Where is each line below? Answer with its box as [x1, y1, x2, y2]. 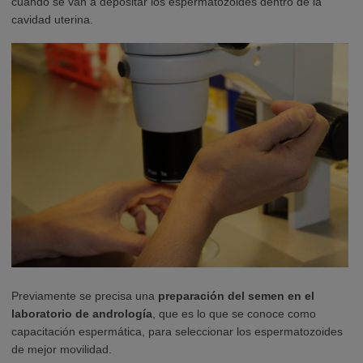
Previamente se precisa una [11, 288, 158, 302]
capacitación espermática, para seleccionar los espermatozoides [11, 324, 343, 338]
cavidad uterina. [11, 12, 93, 26]
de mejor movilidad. [11, 342, 112, 356]
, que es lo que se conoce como [152, 306, 316, 320]
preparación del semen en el [158, 288, 314, 302]
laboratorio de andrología [11, 306, 152, 320]
